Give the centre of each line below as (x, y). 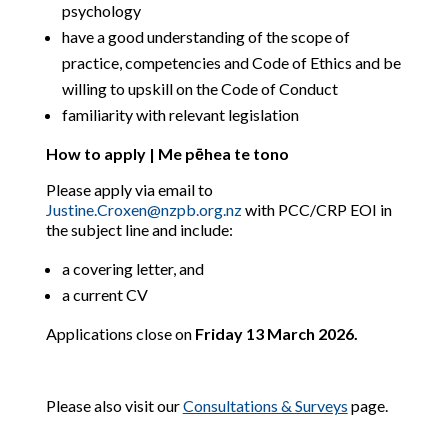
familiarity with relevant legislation (180, 114)
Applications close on (120, 333)
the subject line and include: (139, 229)
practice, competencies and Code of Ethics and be (231, 62)
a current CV (104, 294)
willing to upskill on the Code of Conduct (199, 88)
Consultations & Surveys (265, 405)
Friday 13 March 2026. (276, 333)
